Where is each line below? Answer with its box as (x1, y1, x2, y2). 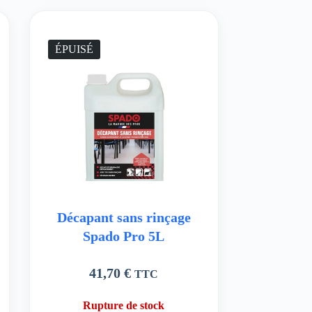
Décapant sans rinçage (56, 209, 191, 225)
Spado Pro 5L (83, 228, 165, 244)
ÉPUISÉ (55, 43, 94, 56)
